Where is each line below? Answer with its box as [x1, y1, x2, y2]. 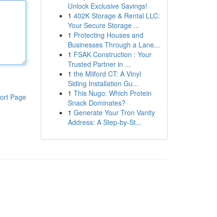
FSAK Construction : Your [73, 49, 152, 59]
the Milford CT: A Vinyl [73, 69, 141, 78]
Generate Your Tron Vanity [73, 108, 155, 117]
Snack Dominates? [67, 98, 125, 108]
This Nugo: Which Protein [73, 88, 152, 98]
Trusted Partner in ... [67, 59, 131, 69]
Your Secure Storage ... [67, 20, 139, 30]
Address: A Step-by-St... [67, 117, 141, 127]
